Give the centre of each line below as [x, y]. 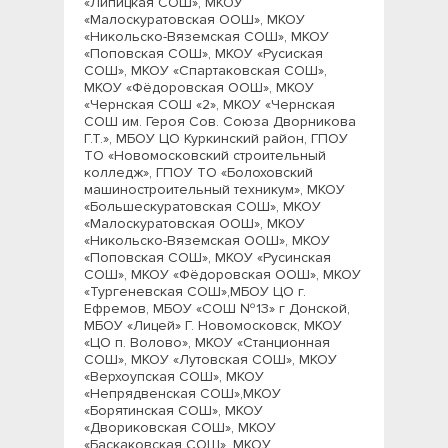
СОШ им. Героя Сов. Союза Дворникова [220, 121]
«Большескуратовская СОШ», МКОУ [202, 206]
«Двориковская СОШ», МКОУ [180, 427]
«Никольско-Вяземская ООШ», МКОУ [207, 240]
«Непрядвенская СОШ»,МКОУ [182, 393]
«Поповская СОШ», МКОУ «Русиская [203, 53]
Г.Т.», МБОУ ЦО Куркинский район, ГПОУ [216, 138]
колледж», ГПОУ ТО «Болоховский [198, 172]
